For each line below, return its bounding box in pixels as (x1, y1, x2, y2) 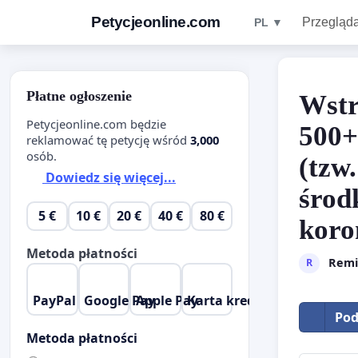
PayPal (32, 291, 76, 309)
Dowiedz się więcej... (42, 169, 176, 187)
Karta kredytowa (187, 291, 296, 309)
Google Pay (84, 291, 156, 309)
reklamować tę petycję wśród (26, 131, 190, 148)
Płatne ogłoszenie (26, 88, 132, 104)
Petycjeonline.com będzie (26, 115, 166, 132)
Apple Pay (135, 291, 198, 309)
